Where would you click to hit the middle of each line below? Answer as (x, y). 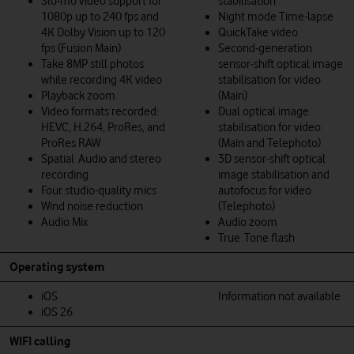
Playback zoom (78, 95)
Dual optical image (264, 111)
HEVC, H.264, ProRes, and (103, 127)
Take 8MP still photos (92, 64)
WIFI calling (40, 341)
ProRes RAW (71, 143)
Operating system (57, 267)
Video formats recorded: (100, 111)
